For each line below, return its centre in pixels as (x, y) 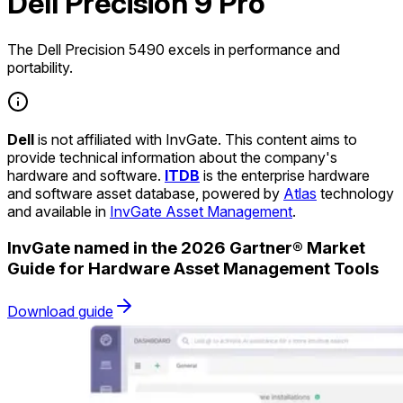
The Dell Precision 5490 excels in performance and (174, 49)
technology (355, 193)
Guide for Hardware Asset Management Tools (193, 268)
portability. (40, 67)
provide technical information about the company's (172, 157)
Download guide (60, 312)
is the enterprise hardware (285, 175)
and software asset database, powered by (145, 193)
